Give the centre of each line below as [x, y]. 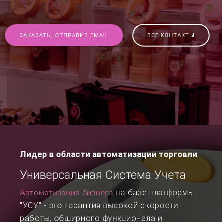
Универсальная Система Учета [103, 175]
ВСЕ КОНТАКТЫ [171, 35]
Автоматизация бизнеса [67, 193]
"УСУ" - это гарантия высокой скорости [99, 205]
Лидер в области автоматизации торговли [109, 154]
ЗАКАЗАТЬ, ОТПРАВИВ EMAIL [64, 35]
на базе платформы [154, 193]
